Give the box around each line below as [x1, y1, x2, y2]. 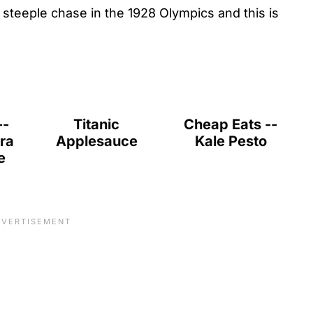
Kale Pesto [194, 132, 267, 150]
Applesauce [55, 132, 138, 150]
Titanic [73, 115, 120, 133]
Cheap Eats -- [184, 115, 278, 133]
